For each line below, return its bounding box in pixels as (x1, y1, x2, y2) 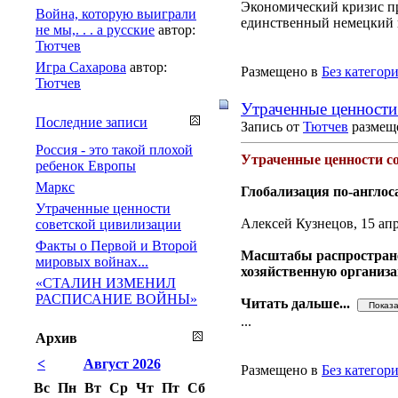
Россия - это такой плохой (36, 141, 193, 157)
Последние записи (36, 114, 147, 130)
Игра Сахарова (36, 59, 126, 75)
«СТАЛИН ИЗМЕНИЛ (36, 275, 176, 291)
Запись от (241, 118, 303, 134)
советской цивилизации (36, 216, 181, 232)
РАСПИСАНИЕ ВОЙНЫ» (36, 291, 197, 306)
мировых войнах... (36, 253, 148, 269)
